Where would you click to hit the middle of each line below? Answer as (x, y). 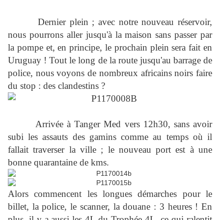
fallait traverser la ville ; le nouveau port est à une (110, 150)
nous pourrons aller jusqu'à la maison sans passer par (110, 35)
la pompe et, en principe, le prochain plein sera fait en (110, 48)
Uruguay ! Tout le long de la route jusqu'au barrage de (110, 60)
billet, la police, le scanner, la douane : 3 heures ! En (110, 207)
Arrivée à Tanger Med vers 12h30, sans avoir (110, 124)
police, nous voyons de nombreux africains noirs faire (110, 73)
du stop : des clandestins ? (56, 86)
